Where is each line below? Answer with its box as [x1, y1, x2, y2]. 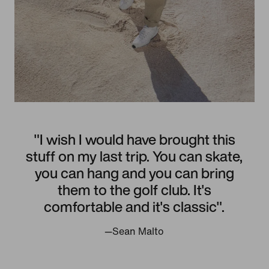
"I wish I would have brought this [33, 128, 235, 150]
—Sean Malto [104, 226, 165, 237]
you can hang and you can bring [34, 162, 234, 184]
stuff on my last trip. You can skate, [26, 145, 243, 167]
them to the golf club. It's [57, 178, 211, 201]
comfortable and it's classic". [44, 195, 225, 217]
